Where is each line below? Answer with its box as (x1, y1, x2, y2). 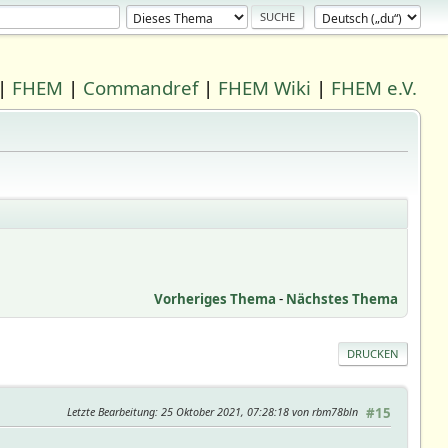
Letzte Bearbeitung (67, 403, 156, 419)
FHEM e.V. (331, 75, 418, 100)
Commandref (83, 75, 199, 100)
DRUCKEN (347, 345, 400, 361)
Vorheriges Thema (154, 289, 277, 308)
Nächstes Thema (286, 289, 399, 308)
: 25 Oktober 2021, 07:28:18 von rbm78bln (155, 403, 359, 419)
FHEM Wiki (218, 75, 312, 100)
